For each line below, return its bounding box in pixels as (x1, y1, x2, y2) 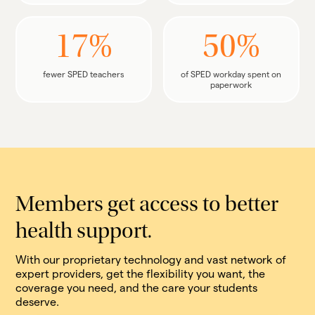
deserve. (15, 296, 60, 308)
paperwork (210, 80, 252, 89)
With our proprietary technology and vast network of (15, 254, 287, 266)
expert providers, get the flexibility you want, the (15, 268, 266, 280)
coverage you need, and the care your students (15, 282, 258, 294)
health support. (15, 221, 153, 244)
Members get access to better (15, 195, 279, 217)
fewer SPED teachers (43, 70, 125, 79)
